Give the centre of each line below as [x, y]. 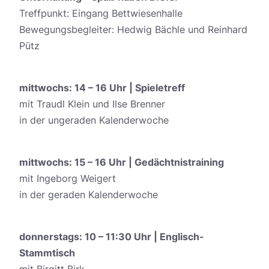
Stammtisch [47, 253]
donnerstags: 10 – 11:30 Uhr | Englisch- [112, 237]
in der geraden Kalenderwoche [89, 195]
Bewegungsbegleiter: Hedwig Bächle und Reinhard [133, 30]
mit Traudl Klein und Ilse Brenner [92, 104]
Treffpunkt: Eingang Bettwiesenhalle [101, 14]
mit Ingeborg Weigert [68, 179]
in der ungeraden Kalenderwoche [94, 120]
